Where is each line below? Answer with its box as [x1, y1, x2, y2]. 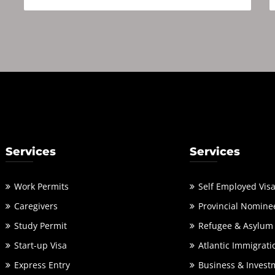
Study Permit [14, 220, 67, 231]
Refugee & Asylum [198, 220, 273, 231]
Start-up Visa [14, 239, 67, 251]
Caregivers [14, 200, 58, 212]
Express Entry [14, 259, 70, 271]
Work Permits [14, 180, 69, 192]
